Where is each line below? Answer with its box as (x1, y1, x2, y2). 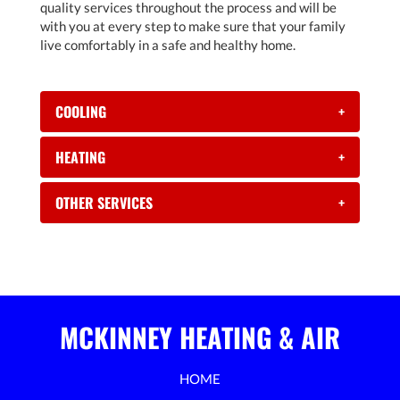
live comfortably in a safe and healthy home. (40, 37, 296, 54)
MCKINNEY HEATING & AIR (60, 317, 340, 358)
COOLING (55, 101, 106, 123)
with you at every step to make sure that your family (40, 18, 346, 35)
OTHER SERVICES (55, 192, 153, 214)
